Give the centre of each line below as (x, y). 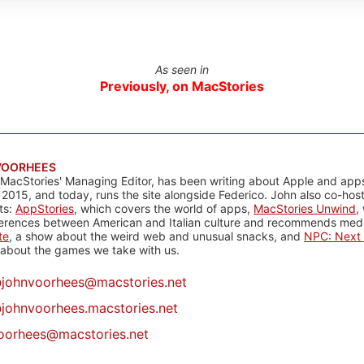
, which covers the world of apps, (164, 208)
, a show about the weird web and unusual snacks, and (156, 236)
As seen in (182, 69)
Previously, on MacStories (182, 86)
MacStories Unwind (305, 208)
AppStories (45, 208)
